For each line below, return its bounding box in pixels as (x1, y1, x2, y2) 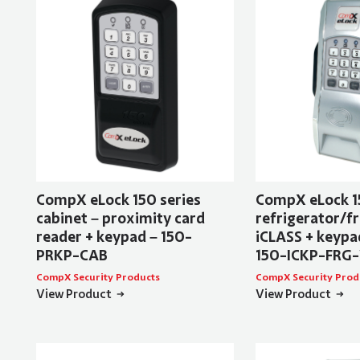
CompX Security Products (35, 271, 160, 284)
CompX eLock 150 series (35, 190, 201, 211)
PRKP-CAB (35, 246, 108, 266)
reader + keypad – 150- (35, 227, 192, 247)
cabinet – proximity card (35, 209, 205, 229)
